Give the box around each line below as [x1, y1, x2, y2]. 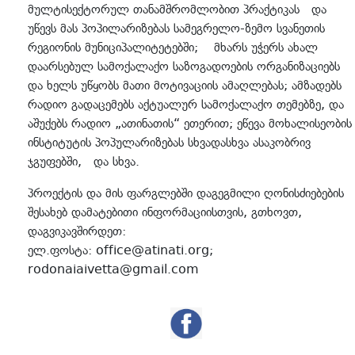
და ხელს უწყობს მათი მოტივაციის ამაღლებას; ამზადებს [28, 78, 342, 93]
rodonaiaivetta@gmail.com [28, 261, 199, 277]
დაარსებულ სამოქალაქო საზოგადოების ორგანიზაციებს [28, 59, 340, 74]
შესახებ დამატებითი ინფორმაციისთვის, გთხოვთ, [28, 204, 302, 219]
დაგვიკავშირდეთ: [28, 223, 126, 239]
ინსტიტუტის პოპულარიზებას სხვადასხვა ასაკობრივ [28, 135, 311, 150]
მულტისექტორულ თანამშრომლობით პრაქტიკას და [28, 2, 326, 17]
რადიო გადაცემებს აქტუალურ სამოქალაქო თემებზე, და [28, 97, 344, 112]
